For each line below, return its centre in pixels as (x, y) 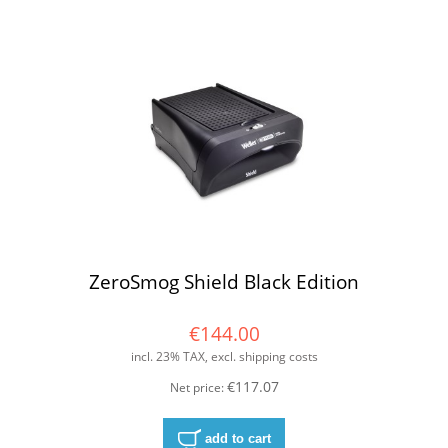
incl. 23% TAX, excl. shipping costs (224, 357)
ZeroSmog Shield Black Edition (224, 282)
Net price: (198, 388)
